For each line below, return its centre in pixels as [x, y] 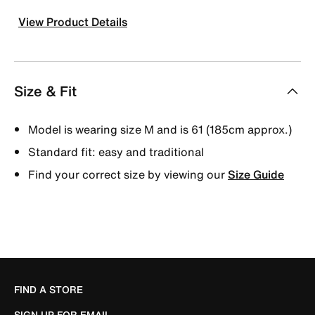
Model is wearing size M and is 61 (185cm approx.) [160, 129]
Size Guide [256, 174]
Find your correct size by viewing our [128, 174]
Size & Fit [45, 91]
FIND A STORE [49, 289]
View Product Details [73, 21]
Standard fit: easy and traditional [116, 152]
